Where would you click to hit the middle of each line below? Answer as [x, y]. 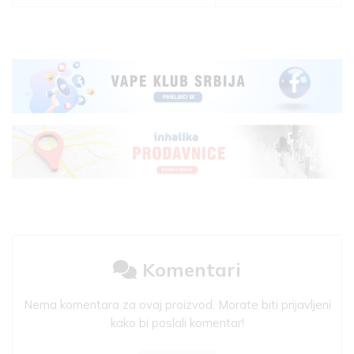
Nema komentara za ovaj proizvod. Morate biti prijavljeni [177, 305]
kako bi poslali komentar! [177, 323]
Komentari [189, 270]
